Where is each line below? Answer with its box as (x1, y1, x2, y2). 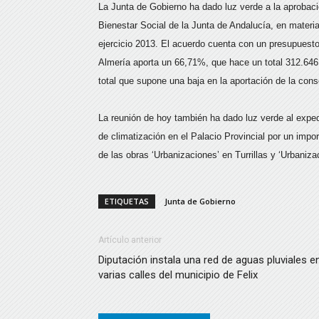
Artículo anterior (98, 235, 162, 245)
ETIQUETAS (105, 196, 149, 206)
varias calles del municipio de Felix (98, 268, 258, 281)
